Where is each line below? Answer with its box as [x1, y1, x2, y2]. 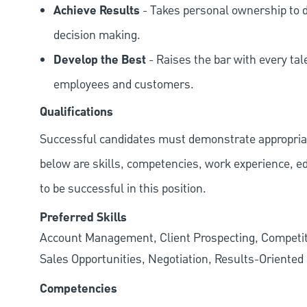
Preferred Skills [40, 208, 127, 228]
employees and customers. [53, 75, 194, 93]
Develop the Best [53, 50, 146, 70]
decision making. [53, 26, 140, 44]
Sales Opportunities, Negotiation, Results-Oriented [40, 250, 304, 268]
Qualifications [40, 102, 113, 122]
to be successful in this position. [40, 180, 206, 197]
